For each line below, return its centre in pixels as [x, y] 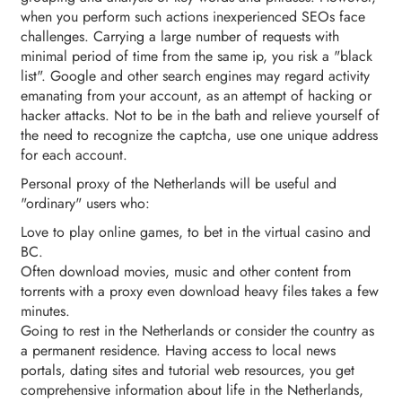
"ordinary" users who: [85, 204]
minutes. [45, 311]
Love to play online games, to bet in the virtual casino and [196, 232]
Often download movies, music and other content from [186, 272]
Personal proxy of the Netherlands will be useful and [179, 184]
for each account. [74, 155]
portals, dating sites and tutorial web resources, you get [188, 371]
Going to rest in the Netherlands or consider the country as [197, 331]
